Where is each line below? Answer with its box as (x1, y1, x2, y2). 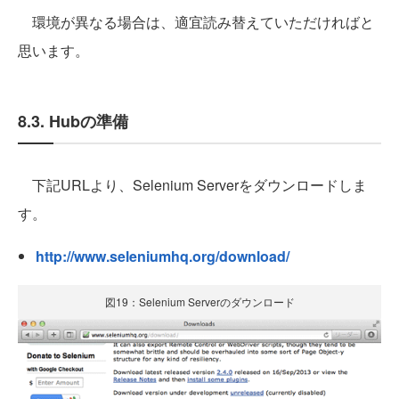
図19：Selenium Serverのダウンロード (104, 294, 295, 310)
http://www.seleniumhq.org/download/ (36, 246, 289, 267)
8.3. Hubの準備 (18, 110, 128, 134)
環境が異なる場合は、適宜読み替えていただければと (18, 12, 374, 33)
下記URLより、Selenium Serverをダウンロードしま (18, 175, 367, 196)
